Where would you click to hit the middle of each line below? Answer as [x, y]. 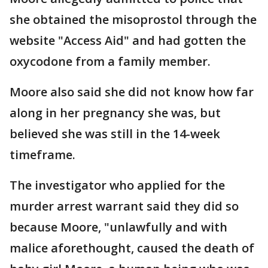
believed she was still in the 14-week [115, 134]
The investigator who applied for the [117, 185]
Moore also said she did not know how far [132, 92]
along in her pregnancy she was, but [115, 113]
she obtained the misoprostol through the [133, 19]
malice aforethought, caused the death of [132, 248]
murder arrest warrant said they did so [124, 206]
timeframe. [42, 155]
